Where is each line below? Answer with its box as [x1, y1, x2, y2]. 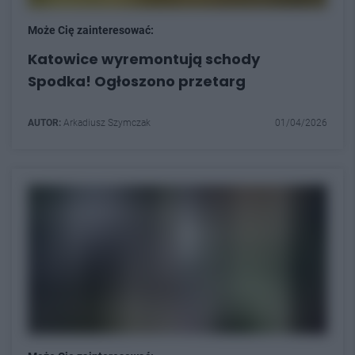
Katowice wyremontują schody [28, 49, 260, 69]
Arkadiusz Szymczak [61, 117, 151, 128]
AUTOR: [28, 117, 61, 128]
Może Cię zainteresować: [28, 24, 154, 36]
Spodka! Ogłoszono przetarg [28, 71, 246, 91]
